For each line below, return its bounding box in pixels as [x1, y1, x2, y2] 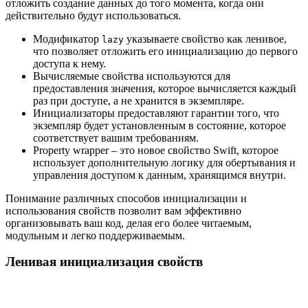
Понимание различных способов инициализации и [5, 192, 247, 204]
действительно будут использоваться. [5, 9, 181, 21]
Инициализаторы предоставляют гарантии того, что [33, 107, 279, 119]
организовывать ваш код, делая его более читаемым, [5, 217, 252, 229]
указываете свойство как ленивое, [124, 32, 287, 45]
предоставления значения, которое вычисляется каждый [33, 82, 296, 94]
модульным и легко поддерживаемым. [5, 229, 185, 241]
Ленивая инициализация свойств [5, 254, 203, 269]
